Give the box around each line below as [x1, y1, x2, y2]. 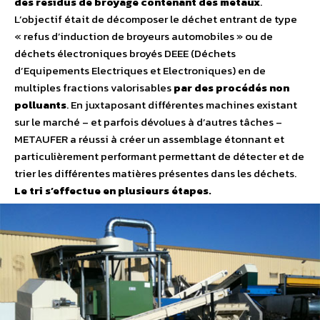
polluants [14, 96, 66, 114]
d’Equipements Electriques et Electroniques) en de [14, 62, 266, 79]
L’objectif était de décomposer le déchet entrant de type [14, 11, 297, 28]
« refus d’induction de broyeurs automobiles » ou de [14, 28, 273, 45]
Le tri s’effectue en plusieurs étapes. [14, 182, 211, 199]
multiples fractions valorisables [14, 79, 174, 96]
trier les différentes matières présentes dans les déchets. [14, 165, 296, 182]
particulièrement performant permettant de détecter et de [14, 148, 304, 165]
